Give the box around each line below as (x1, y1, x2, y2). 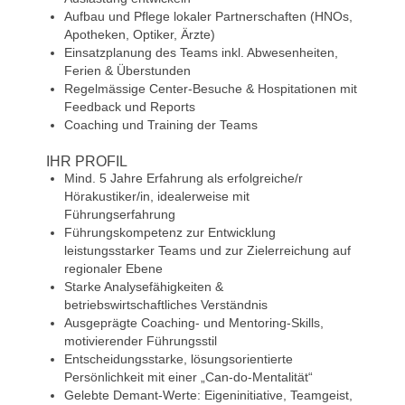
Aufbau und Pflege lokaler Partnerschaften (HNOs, (64, 9, 353, 24)
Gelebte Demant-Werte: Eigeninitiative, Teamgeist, (64, 388, 353, 402)
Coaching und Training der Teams (64, 118, 258, 132)
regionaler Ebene (64, 261, 163, 276)
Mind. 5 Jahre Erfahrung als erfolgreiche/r (64, 171, 303, 185)
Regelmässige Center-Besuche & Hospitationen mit (64, 81, 357, 96)
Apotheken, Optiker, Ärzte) (64, 27, 215, 42)
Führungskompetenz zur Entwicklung (64, 225, 276, 240)
